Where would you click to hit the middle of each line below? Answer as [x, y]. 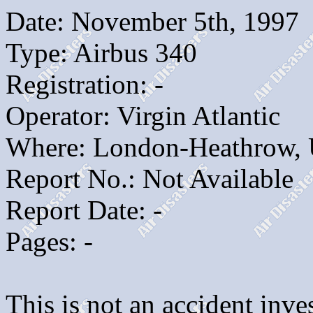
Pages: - [49, 241]
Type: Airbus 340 [101, 53]
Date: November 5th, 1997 [152, 21]
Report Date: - [84, 210]
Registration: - [85, 84]
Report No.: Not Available [150, 179]
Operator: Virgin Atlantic [143, 116]
